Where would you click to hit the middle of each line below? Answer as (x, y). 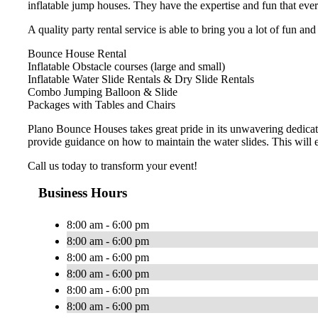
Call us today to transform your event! (113, 165)
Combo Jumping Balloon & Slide (103, 92)
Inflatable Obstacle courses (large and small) (126, 66)
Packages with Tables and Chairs (102, 104)
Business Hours (83, 193)
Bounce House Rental (77, 53)
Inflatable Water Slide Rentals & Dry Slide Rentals (141, 79)
